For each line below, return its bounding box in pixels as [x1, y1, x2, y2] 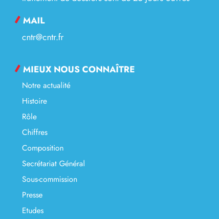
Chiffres [22, 127, 47, 138]
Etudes [22, 205, 44, 217]
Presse [22, 189, 43, 201]
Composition [22, 142, 64, 154]
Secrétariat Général [22, 158, 85, 170]
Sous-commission [22, 174, 77, 185]
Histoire [22, 95, 47, 107]
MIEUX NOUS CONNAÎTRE [21, 63, 135, 76]
